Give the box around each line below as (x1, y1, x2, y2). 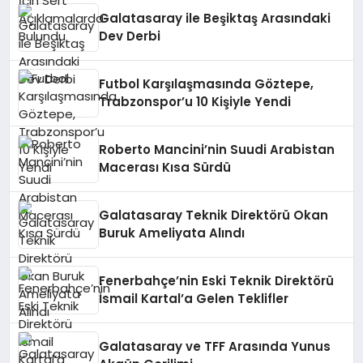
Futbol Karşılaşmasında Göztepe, (99, 75, 314, 92)
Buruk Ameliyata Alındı (99, 224, 246, 241)
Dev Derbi (99, 28, 161, 45)
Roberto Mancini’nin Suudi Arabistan (99, 141, 335, 158)
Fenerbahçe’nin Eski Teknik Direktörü (99, 272, 335, 289)
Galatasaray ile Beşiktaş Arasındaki (99, 10, 331, 27)
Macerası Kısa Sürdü (99, 159, 232, 176)
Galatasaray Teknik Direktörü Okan (99, 207, 329, 224)
